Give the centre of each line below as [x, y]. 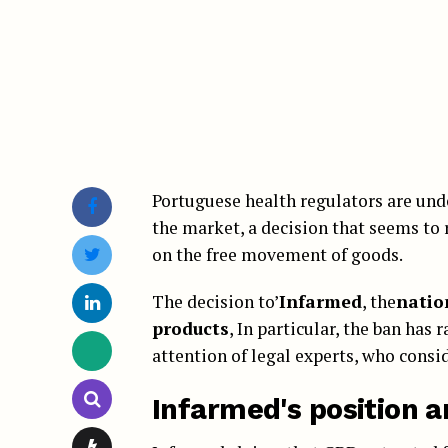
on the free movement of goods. [277, 254]
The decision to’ [215, 301]
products [190, 328]
